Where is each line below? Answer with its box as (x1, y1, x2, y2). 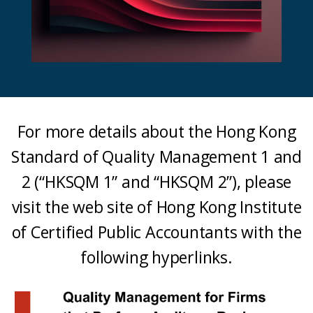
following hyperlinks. (80, 245, 233, 268)
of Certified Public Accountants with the (11, 220, 302, 243)
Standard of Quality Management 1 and (11, 145, 302, 168)
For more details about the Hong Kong (17, 119, 296, 143)
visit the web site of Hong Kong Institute (11, 195, 302, 218)
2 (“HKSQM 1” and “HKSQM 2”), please (21, 170, 292, 193)
